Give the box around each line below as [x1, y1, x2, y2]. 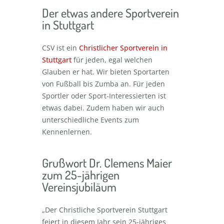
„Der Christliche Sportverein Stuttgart [42, 205, 167, 214]
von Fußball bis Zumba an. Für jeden [42, 79, 165, 88]
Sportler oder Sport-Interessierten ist [42, 91, 166, 100]
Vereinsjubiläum [42, 179, 116, 194]
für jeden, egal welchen [71, 55, 152, 64]
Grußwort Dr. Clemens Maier [42, 155, 172, 170]
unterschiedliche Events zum [42, 115, 139, 124]
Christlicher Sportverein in [79, 43, 167, 52]
